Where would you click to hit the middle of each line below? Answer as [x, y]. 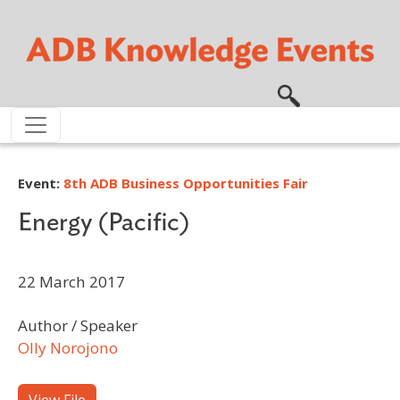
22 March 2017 [71, 281]
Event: [41, 183]
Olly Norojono [68, 347]
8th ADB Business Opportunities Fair [186, 183]
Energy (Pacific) [104, 222]
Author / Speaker [78, 325]
